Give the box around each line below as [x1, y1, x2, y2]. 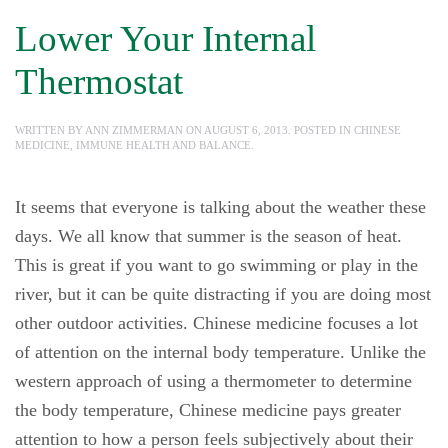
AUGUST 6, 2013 [204, 124, 288, 136]
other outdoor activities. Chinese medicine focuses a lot [15, 313, 418, 333]
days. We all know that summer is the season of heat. [15, 226, 402, 246]
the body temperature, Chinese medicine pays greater [15, 400, 401, 420]
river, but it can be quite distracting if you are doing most [15, 284, 431, 304]
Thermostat [15, 61, 183, 102]
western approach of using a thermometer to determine [15, 371, 412, 391]
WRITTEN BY [15, 124, 85, 136]
